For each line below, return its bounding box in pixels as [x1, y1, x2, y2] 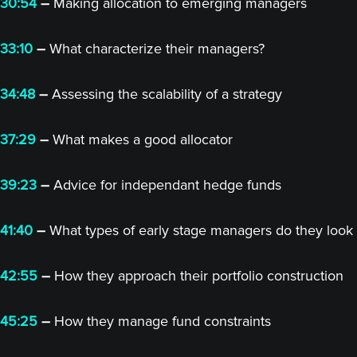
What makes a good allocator [49, 131, 233, 148]
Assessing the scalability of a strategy [48, 85, 282, 103]
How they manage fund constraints [50, 312, 271, 330]
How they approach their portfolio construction [50, 267, 343, 284]
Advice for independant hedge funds [49, 176, 281, 194]
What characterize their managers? [45, 40, 265, 57]
